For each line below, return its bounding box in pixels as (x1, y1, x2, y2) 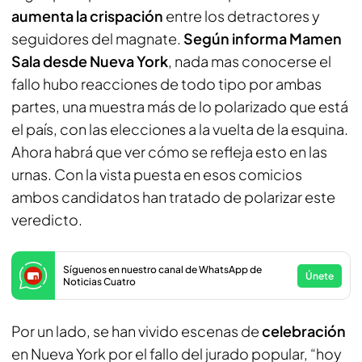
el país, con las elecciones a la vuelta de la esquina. (11, 120, 348, 138)
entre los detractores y (163, 6, 320, 25)
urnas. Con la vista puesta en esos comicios (11, 165, 302, 183)
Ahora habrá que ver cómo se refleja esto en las (11, 142, 327, 161)
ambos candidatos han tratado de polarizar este (11, 187, 335, 206)
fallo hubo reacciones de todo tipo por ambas (11, 74, 322, 93)
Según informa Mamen (183, 29, 342, 48)
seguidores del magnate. (11, 29, 183, 48)
